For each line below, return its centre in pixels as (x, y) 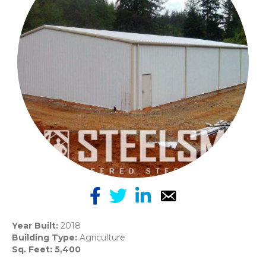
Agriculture (102, 237)
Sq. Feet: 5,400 (46, 249)
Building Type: (46, 237)
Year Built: (36, 225)
